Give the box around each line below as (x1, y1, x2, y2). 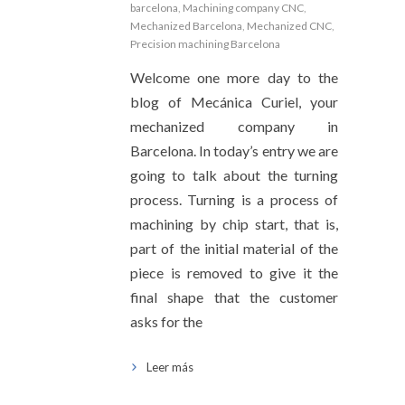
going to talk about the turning (130, 165, 338, 184)
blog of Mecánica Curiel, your (130, 92, 338, 110)
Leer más (146, 359, 193, 374)
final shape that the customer (130, 287, 338, 306)
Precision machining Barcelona (130, 36, 280, 51)
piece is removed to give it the (130, 263, 338, 281)
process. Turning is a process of (130, 190, 338, 208)
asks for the (130, 312, 202, 330)
